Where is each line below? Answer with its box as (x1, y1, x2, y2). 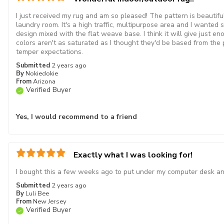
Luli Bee (25, 189, 49, 198)
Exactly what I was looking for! (73, 149, 192, 160)
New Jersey (33, 197, 66, 206)
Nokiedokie (25, 69, 58, 78)
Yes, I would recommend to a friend (16, 112, 137, 121)
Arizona (33, 77, 55, 86)
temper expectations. (16, 47, 83, 56)
